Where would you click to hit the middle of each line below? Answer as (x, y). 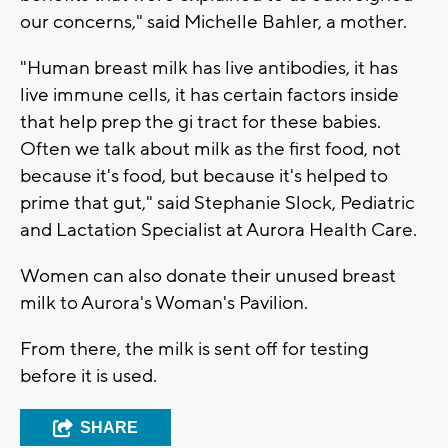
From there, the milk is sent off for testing (194, 348)
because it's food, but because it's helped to (204, 175)
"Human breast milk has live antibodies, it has (209, 67)
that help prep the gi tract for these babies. (200, 121)
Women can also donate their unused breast (208, 275)
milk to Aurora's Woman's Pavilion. (164, 302)
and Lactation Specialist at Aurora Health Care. (218, 229)
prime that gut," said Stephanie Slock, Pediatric (217, 202)
